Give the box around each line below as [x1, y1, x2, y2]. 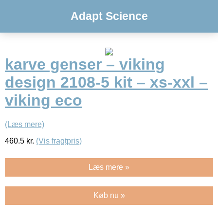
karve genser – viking [5, 55, 165, 73]
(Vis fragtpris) [36, 136, 82, 145]
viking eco [5, 91, 82, 109]
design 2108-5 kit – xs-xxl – [5, 73, 208, 91]
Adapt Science [70, 10, 148, 22]
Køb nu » [93, 191, 125, 200]
